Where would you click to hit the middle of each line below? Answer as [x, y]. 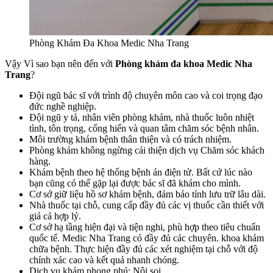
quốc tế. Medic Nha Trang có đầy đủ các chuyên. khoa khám [147, 238]
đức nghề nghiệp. [63, 106]
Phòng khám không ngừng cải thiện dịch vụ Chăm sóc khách [147, 150]
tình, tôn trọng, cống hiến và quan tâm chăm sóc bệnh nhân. [144, 128]
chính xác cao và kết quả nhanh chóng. [104, 260]
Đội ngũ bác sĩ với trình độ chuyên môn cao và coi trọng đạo [146, 95]
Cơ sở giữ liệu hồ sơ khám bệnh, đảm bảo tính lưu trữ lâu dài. [147, 194]
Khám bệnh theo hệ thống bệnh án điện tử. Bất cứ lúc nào [141, 172]
